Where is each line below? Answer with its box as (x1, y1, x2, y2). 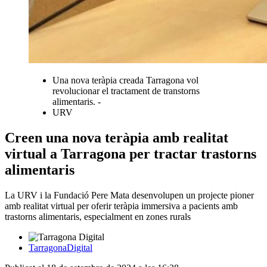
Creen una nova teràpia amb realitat (5, 129, 228, 145)
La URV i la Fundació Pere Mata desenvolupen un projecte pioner (5, 190, 254, 200)
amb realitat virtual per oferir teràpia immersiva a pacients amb (5, 200, 238, 211)
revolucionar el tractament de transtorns (52, 85, 200, 96)
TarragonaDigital (29, 242, 92, 253)
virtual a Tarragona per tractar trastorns (5, 145, 256, 162)
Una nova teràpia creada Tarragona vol (52, 74, 198, 85)
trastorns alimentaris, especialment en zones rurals (5, 211, 191, 222)
